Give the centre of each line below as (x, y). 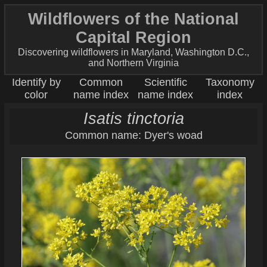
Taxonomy (230, 83)
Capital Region (133, 38)
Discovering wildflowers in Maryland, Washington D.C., (133, 52)
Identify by (36, 83)
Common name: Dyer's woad (133, 136)
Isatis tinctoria (133, 118)
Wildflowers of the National (133, 19)
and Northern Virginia (133, 63)
